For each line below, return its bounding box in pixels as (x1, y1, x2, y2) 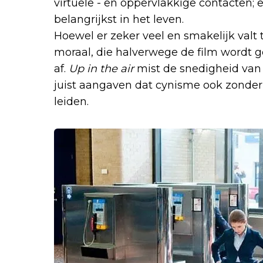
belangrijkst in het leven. (54, 13, 184, 26)
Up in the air (69, 62, 134, 75)
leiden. (54, 95, 89, 108)
